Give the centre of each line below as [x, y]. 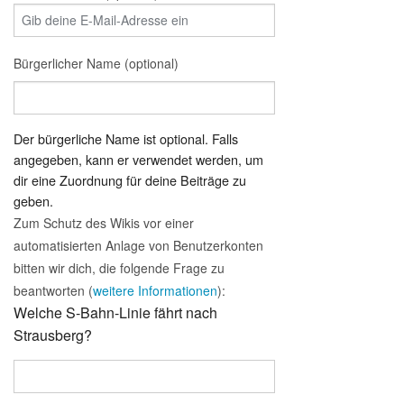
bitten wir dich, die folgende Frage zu [119, 267]
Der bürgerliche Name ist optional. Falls [126, 138]
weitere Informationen [155, 290]
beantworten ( [53, 290]
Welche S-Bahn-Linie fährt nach [115, 312]
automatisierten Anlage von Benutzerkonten [138, 245]
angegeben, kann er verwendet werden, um [138, 159]
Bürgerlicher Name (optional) [96, 63]
